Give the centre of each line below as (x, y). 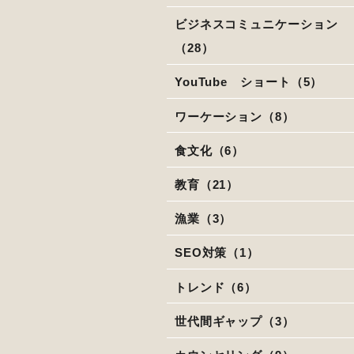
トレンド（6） (216, 287)
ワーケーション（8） (234, 116)
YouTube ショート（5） (249, 82)
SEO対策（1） (217, 253)
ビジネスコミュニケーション (256, 24)
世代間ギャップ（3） (234, 321)
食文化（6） (209, 150)
